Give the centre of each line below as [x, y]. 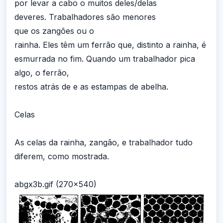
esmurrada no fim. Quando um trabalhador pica [105, 58]
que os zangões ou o [54, 31]
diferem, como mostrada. [62, 156]
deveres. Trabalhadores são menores [85, 17]
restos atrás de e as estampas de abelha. [91, 86]
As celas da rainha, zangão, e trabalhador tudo [104, 142]
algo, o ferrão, [42, 72]
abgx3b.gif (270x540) [56, 184]
